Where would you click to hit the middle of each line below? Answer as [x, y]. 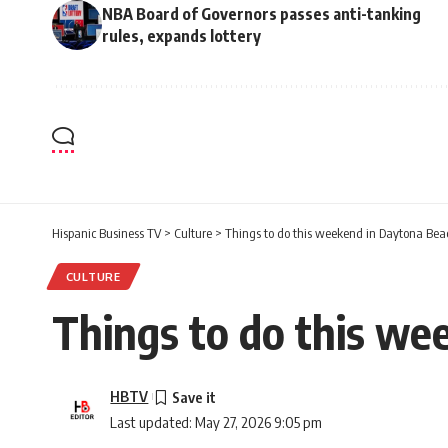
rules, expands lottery [181, 36]
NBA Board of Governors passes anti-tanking [261, 14]
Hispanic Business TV [106, 233]
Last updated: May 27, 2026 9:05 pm [216, 422]
